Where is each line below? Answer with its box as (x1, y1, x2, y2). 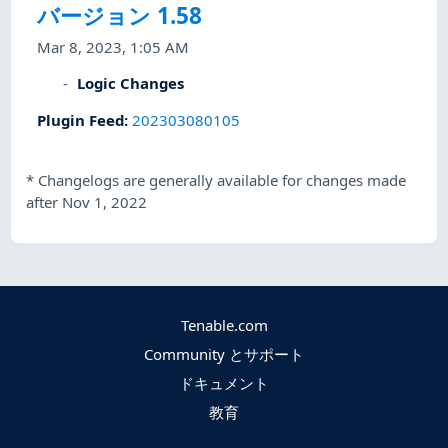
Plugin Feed (37, 109, 125, 130)
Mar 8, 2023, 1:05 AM (37, 37, 190, 58)
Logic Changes (77, 73, 185, 94)
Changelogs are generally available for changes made (38, 170, 407, 191)
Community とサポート (144, 344, 304, 365)
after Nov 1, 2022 (26, 192, 148, 213)
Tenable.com (180, 315, 268, 336)
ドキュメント (179, 373, 269, 394)
